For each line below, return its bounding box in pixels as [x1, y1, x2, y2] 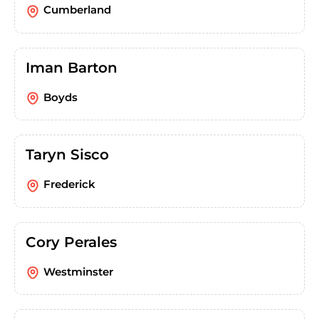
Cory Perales [26, 233, 117, 251]
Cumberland [43, 3, 111, 17]
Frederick [43, 177, 95, 192]
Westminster [43, 264, 113, 278]
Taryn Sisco [26, 146, 109, 164]
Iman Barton [26, 58, 117, 76]
